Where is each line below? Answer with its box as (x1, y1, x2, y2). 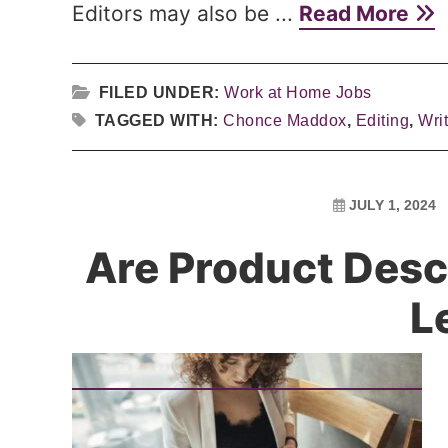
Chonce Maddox (223, 112, 347, 129)
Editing (355, 112, 409, 129)
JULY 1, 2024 (349, 197, 436, 213)
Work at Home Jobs (224, 84, 372, 101)
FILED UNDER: (98, 84, 224, 101)
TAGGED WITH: (94, 112, 223, 129)
